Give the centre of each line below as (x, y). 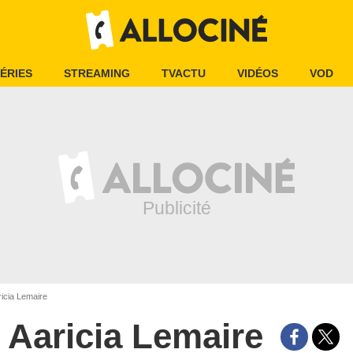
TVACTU (184, 73)
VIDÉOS (258, 73)
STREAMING (97, 73)
